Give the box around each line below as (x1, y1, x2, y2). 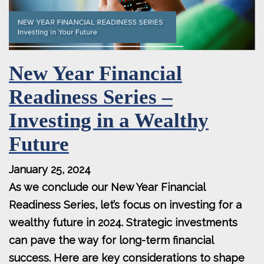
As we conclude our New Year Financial (9, 181, 205, 194)
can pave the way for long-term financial (9, 234, 213, 247)
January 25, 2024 (9, 163, 91, 176)
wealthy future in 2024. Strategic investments (9, 216, 237, 229)
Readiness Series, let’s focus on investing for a (9, 199, 242, 212)
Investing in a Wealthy (9, 109, 209, 133)
